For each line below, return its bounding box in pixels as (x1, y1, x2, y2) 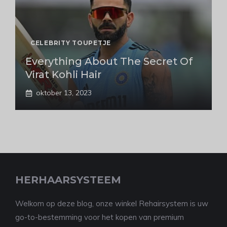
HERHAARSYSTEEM (15, 174, 121, 186)
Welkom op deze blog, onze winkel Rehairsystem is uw (15, 199, 208, 209)
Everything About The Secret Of (25, 55, 193, 68)
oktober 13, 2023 (36, 88, 92, 98)
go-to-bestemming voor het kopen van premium (15, 212, 184, 222)
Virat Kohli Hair (25, 68, 101, 81)
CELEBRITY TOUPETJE (30, 39, 111, 47)
